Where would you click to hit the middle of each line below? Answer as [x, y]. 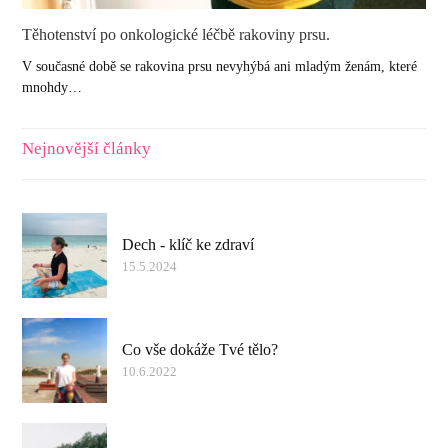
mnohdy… [52, 87]
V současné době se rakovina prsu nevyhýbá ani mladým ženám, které [220, 66]
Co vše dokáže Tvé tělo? [200, 349]
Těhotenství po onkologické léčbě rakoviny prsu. [176, 34]
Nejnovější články [87, 148]
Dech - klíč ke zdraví [188, 244]
